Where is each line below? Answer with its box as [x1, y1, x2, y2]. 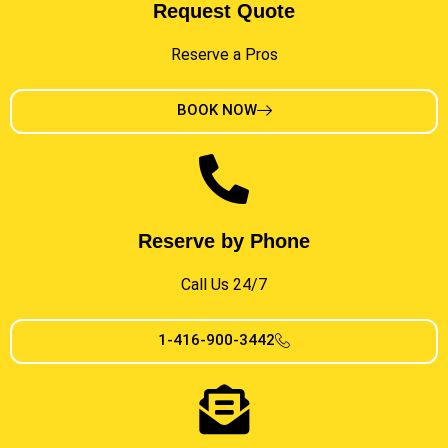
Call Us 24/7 [181, 274, 267, 294]
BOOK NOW [176, 100, 257, 119]
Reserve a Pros [170, 44, 278, 64]
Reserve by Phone [138, 229, 310, 252]
